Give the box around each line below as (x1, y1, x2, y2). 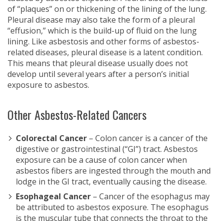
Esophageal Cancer (16, 191, 91, 202)
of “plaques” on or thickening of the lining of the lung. (7, 3, 207, 14)
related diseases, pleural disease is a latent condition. (7, 47, 203, 58)
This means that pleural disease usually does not (7, 58, 188, 69)
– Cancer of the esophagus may (91, 191, 210, 202)
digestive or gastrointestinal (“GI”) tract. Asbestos (16, 144, 198, 154)
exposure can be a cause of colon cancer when (16, 154, 187, 165)
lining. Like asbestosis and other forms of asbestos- (7, 36, 199, 47)
